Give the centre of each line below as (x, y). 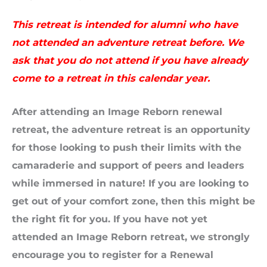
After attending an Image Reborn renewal (117, 112)
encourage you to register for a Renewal (113, 255)
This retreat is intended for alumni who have (125, 25)
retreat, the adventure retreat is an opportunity (131, 130)
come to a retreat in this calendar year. (111, 78)
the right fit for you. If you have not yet (110, 219)
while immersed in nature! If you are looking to (130, 183)
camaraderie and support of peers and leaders (128, 165)
